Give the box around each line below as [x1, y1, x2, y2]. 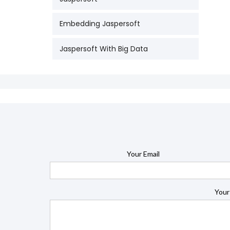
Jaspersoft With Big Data [60, 43, 148, 54]
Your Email [126, 149, 160, 158]
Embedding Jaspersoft [60, 18, 141, 29]
